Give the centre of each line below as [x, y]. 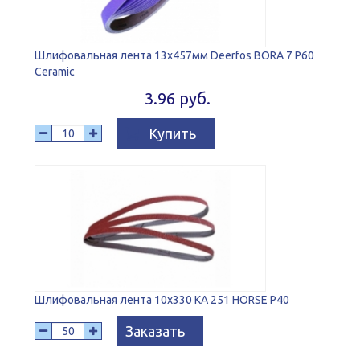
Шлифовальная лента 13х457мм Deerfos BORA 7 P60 [174, 56]
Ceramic [55, 72]
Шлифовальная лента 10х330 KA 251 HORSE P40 [162, 300]
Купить [172, 134]
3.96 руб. [177, 99]
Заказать [155, 331]
